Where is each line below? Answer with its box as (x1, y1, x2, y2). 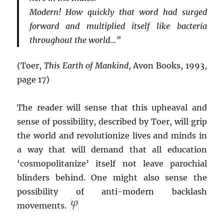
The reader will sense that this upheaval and (17, 102, 207, 113)
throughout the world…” (29, 34, 120, 45)
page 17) (17, 74, 50, 85)
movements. (17, 200, 67, 211)
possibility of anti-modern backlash (17, 186, 207, 197)
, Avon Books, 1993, (128, 60, 207, 71)
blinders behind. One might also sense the (17, 172, 207, 183)
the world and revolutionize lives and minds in (17, 130, 207, 141)
